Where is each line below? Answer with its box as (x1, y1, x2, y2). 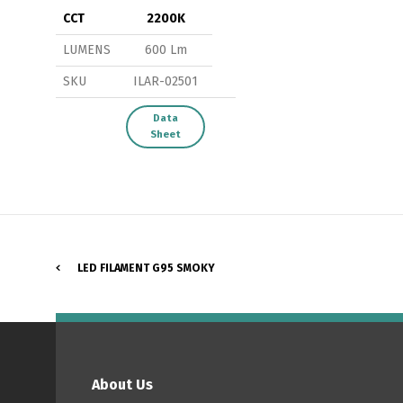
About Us (92, 376, 153, 394)
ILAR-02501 (133, 74, 198, 90)
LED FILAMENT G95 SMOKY (77, 262, 215, 275)
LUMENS (63, 42, 111, 58)
